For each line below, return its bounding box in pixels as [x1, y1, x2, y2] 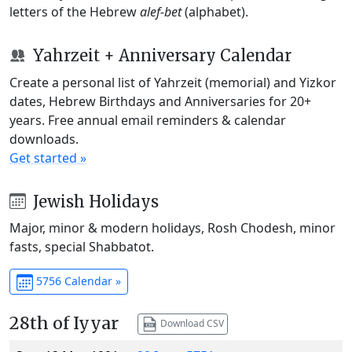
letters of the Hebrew [9, 2, 140, 20]
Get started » [9, 148, 86, 167]
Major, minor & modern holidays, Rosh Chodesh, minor [9, 219, 335, 237]
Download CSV [157, 316, 224, 330]
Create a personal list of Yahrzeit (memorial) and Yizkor [9, 73, 336, 91]
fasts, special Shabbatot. [9, 238, 154, 256]
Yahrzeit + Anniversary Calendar [28, 45, 291, 65]
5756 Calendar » [32, 273, 121, 289]
